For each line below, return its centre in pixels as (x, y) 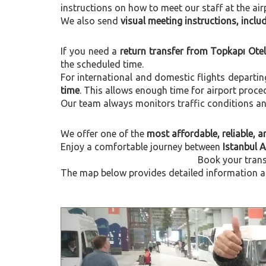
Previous (134, 215)
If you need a (91, 51)
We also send (91, 21)
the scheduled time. (102, 64)
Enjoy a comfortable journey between (142, 147)
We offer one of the (104, 134)
